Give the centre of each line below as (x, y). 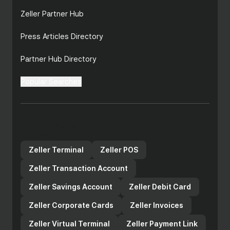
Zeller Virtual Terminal (69, 224)
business (37, 135)
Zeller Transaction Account (78, 168)
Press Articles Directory (62, 36)
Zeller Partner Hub (52, 14)
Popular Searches (51, 81)
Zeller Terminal (56, 150)
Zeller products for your (64, 125)
